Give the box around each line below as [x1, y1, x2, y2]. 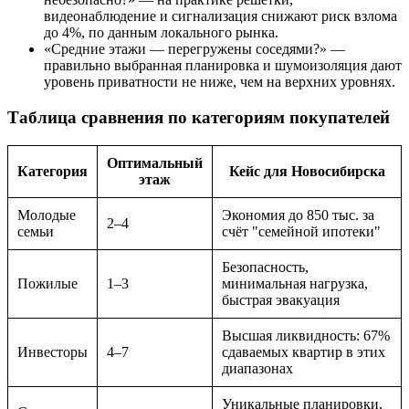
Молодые [17, 206, 76, 223]
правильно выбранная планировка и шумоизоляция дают [44, 58, 402, 74]
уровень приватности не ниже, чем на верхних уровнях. [44, 74, 395, 90]
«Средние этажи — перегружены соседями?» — [44, 41, 345, 58]
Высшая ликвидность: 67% [222, 327, 390, 343]
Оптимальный [107, 154, 203, 171]
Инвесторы [17, 343, 88, 360]
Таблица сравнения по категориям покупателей [7, 107, 390, 127]
